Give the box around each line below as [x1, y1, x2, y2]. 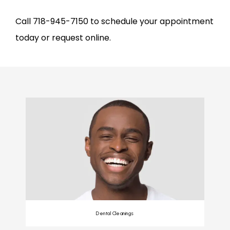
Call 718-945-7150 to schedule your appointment [15, 15, 214, 27]
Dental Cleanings [96, 210, 134, 216]
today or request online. [15, 32, 111, 44]
